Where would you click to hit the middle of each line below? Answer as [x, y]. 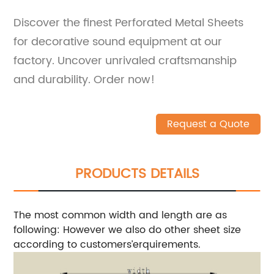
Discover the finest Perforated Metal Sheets [129, 23]
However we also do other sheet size [152, 230]
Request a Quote [208, 124]
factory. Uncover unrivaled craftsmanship [125, 61]
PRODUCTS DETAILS [137, 174]
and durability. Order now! [84, 80]
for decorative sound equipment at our [118, 42]
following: [39, 230]
